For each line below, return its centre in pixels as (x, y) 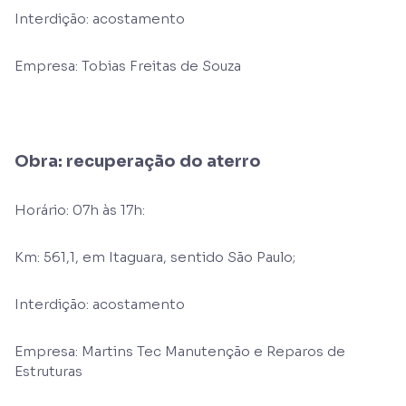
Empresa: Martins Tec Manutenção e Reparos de (180, 351)
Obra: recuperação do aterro (138, 161)
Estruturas (48, 371)
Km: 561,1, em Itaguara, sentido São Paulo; (155, 257)
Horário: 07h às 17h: (80, 210)
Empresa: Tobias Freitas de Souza (128, 66)
